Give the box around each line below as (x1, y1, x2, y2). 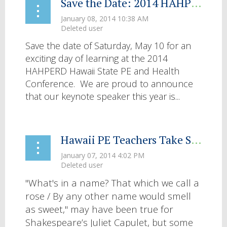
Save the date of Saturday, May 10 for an (25, 39, 191, 52)
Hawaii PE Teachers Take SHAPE (191, 132, 202, 147)
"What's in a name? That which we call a (25, 176, 199, 189)
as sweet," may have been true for (25, 202, 173, 215)
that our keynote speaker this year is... (25, 90, 180, 102)
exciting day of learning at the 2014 (25, 52, 168, 64)
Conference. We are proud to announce (25, 77, 193, 90)
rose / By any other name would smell (25, 189, 191, 202)
